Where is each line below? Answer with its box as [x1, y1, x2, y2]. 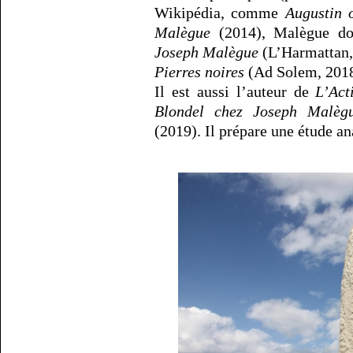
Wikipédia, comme [154, 3, 285, 21]
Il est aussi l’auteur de [154, 82, 316, 100]
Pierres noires [154, 62, 244, 80]
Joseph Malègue [154, 43, 259, 61]
